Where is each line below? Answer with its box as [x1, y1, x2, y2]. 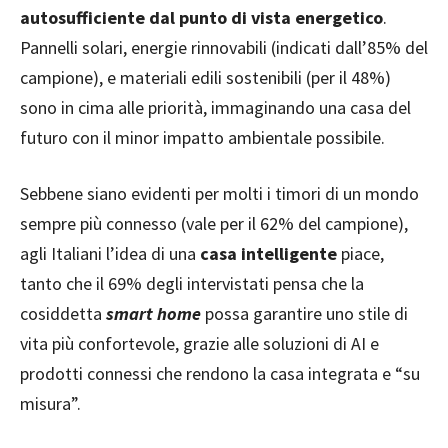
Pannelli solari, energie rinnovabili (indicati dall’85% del [20, 36, 428, 60]
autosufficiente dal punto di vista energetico [20, 6, 383, 30]
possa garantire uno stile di [205, 302, 408, 326]
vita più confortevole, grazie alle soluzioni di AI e [20, 332, 379, 356]
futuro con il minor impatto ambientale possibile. [20, 126, 385, 150]
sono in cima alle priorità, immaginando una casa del [20, 96, 411, 120]
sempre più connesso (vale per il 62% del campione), [20, 212, 408, 236]
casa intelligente [200, 242, 341, 266]
